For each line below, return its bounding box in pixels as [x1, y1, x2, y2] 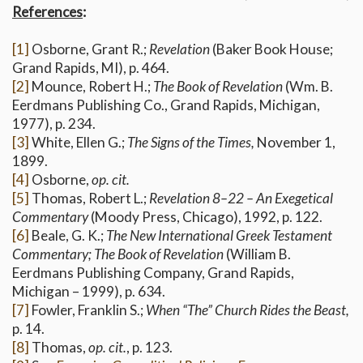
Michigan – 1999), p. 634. [12, 283, 165, 301]
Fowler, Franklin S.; [29, 301, 146, 319]
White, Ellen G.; [29, 134, 127, 152]
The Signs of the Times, [127, 134, 257, 152]
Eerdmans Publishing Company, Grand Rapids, [12, 264, 294, 282]
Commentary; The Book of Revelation [12, 246, 226, 263]
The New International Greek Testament [106, 227, 332, 245]
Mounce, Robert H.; [29, 78, 153, 96]
